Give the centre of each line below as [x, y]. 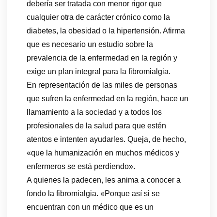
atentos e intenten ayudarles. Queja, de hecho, [106, 139]
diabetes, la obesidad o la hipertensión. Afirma [106, 31]
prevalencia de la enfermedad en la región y [102, 58]
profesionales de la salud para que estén [96, 126]
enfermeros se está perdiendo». [81, 167]
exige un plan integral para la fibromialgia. [99, 72]
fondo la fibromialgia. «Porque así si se [93, 194]
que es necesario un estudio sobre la [90, 45]
